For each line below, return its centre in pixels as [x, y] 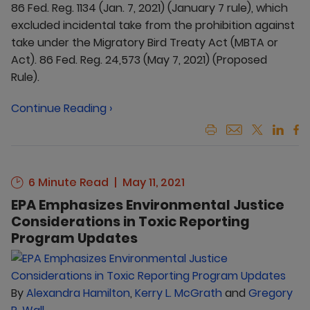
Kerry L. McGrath [179, 293]
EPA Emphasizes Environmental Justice [148, 204]
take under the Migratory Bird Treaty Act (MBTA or [145, 42]
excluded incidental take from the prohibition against [153, 25]
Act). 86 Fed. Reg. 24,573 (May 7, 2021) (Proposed [139, 60]
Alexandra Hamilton [78, 293]
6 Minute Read [67, 182]
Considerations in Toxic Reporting [130, 221]
